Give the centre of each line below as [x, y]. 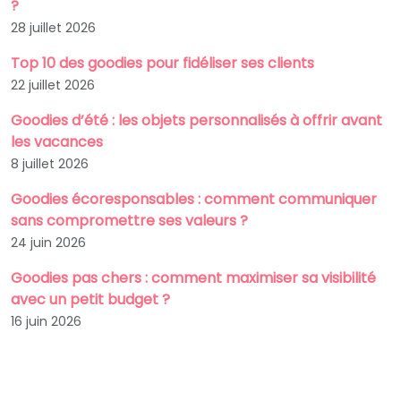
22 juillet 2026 [53, 85]
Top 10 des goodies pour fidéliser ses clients [162, 63]
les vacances [57, 142]
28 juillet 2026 [53, 28]
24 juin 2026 [48, 243]
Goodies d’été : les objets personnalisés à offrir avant [196, 120]
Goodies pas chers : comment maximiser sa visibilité [193, 278]
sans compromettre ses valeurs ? [129, 221]
